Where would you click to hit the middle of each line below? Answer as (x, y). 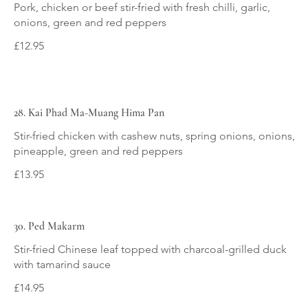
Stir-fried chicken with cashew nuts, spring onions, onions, (154, 135)
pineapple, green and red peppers (98, 151)
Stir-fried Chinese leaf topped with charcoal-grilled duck (150, 249)
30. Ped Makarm (49, 226)
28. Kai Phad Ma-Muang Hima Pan (89, 112)
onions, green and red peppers (90, 22)
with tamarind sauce (62, 264)
